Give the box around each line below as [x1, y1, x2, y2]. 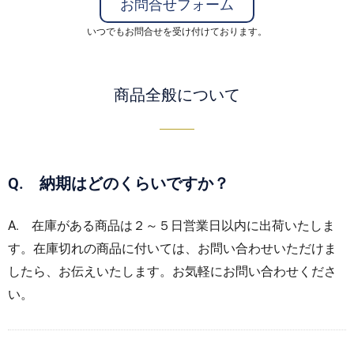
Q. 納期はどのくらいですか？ [8, 174, 229, 193]
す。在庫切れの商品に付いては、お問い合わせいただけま [8, 241, 337, 256]
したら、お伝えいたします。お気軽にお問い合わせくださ [8, 264, 337, 279]
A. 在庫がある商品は [8, 218, 133, 233]
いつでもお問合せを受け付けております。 [87, 26, 267, 37]
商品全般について [114, 85, 240, 104]
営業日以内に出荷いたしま [183, 218, 335, 233]
